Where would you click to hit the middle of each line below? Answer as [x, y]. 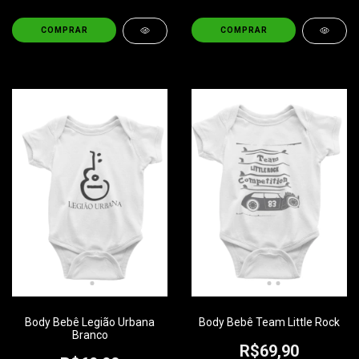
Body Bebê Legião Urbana [90, 322]
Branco [90, 335]
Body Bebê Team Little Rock [269, 322]
